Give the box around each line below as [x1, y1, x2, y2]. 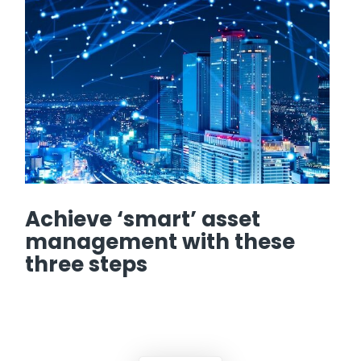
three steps [25, 249, 157, 279]
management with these [25, 226, 295, 256]
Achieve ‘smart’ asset [25, 204, 260, 234]
